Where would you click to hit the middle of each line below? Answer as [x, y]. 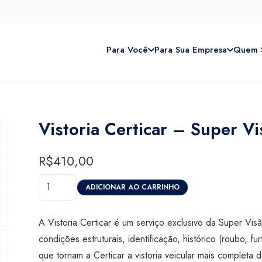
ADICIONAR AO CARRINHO [132, 187]
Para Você [127, 50]
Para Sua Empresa [191, 50]
